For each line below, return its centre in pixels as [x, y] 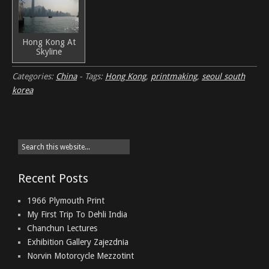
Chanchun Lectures [62, 228]
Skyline [49, 52]
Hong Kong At [49, 42]
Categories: [34, 76]
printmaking [174, 76]
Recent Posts [53, 178]
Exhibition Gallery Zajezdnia [78, 242]
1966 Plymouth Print [66, 201]
